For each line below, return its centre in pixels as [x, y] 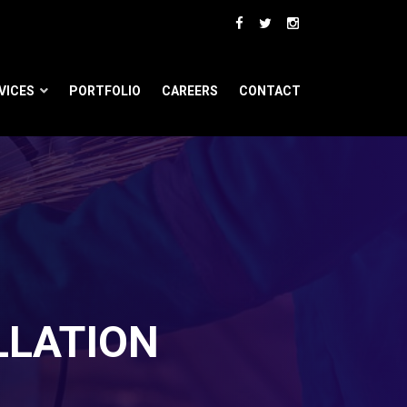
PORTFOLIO [105, 91]
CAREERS [190, 91]
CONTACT [270, 91]
